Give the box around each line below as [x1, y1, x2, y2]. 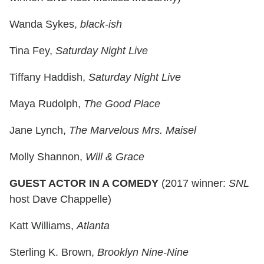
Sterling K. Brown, [9, 246, 97, 259]
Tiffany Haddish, [9, 71, 88, 84]
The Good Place [84, 98, 160, 110]
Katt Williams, [9, 220, 77, 232]
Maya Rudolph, [9, 98, 84, 110]
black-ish [80, 18, 122, 31]
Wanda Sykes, [9, 18, 80, 31]
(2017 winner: [161, 177, 229, 190]
